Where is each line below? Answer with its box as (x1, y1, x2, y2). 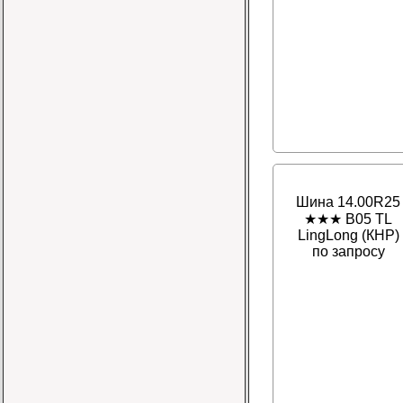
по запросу (311, 244, 385, 260)
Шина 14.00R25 (296, 194, 400, 210)
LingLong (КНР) (297, 228, 399, 244)
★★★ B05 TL (304, 211, 392, 228)
